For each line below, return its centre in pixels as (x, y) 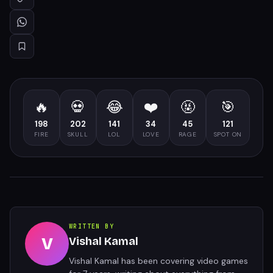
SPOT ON (228, 134)
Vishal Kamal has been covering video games (158, 261)
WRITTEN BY (91, 226)
